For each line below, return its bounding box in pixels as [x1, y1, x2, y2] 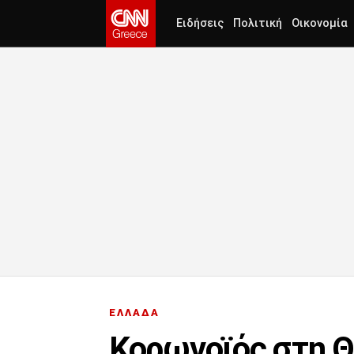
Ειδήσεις [176, 17, 224, 30]
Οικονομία [292, 17, 348, 30]
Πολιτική [233, 17, 282, 30]
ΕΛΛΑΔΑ [109, 307, 160, 319]
